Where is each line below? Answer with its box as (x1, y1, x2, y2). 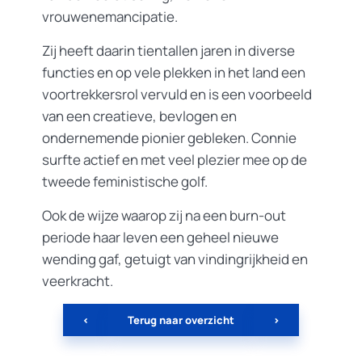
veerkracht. (42, 271, 113, 290)
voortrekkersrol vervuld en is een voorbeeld (42, 84, 312, 103)
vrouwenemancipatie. (42, 6, 178, 26)
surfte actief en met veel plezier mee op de (42, 149, 307, 169)
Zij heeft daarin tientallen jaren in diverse (42, 40, 295, 60)
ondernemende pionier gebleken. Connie (42, 128, 297, 147)
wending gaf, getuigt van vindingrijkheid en (42, 249, 308, 268)
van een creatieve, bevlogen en (42, 106, 237, 125)
